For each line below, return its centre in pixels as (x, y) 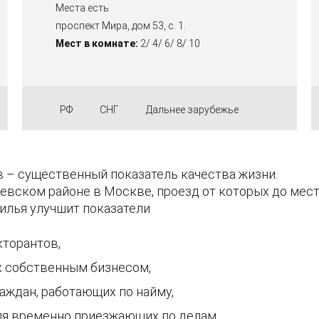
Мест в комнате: (96, 44)
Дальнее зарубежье (192, 110)
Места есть (82, 8)
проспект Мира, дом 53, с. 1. (120, 26)
